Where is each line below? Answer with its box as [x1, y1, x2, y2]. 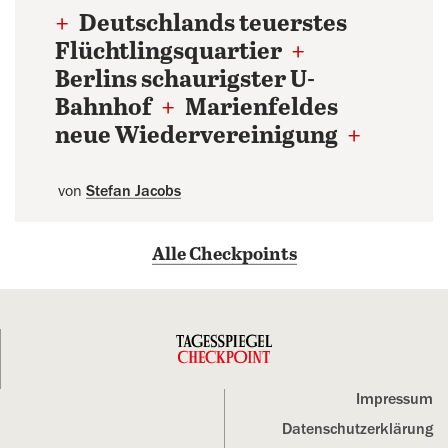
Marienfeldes [181, 95, 338, 122]
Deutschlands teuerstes [75, 11, 347, 38]
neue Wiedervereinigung [55, 123, 342, 150]
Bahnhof [55, 95, 156, 122]
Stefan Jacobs [86, 183, 181, 199]
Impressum [356, 391, 433, 407]
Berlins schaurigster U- [55, 67, 315, 94]
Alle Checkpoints [151, 245, 297, 265]
